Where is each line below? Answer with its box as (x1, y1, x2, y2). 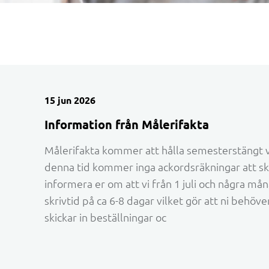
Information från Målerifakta (44, 117, 210, 131)
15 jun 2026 (44, 94, 96, 106)
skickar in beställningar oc (44, 211, 167, 224)
